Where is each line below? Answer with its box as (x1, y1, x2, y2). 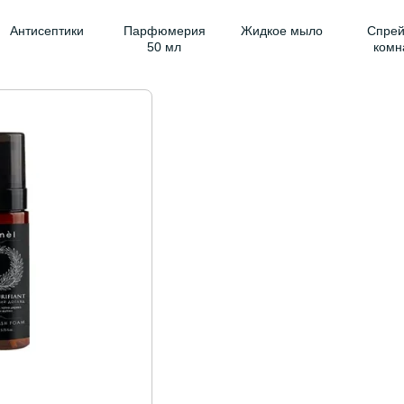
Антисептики (10, 23, 84, 38)
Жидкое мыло (240, 23, 323, 38)
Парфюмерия (123, 23, 206, 38)
